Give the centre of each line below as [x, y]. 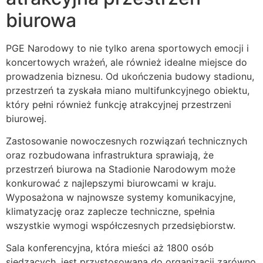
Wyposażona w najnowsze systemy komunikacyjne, [121, 197]
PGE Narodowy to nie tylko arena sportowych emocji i [127, 48]
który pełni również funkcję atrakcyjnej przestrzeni [119, 104]
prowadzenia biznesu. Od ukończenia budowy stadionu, [130, 76]
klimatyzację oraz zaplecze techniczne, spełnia [110, 211]
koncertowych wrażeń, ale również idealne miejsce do [127, 62]
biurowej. [26, 118]
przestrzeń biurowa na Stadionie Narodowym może [121, 169]
